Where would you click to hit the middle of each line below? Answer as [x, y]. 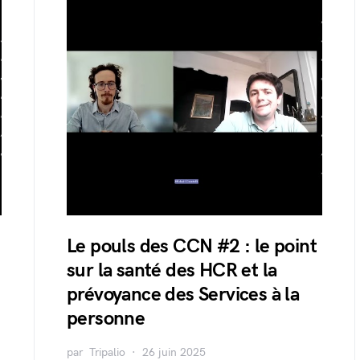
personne [106, 319]
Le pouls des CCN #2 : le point [192, 246]
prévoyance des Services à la [183, 295]
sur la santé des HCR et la [172, 270]
